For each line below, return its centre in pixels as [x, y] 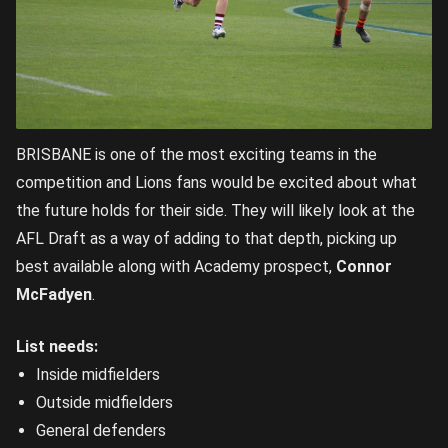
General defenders [101, 431]
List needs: [57, 347]
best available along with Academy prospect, [176, 267]
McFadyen [54, 295]
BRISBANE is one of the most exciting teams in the [196, 155]
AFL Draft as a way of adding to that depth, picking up [206, 239]
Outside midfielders [104, 403]
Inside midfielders [98, 375]
